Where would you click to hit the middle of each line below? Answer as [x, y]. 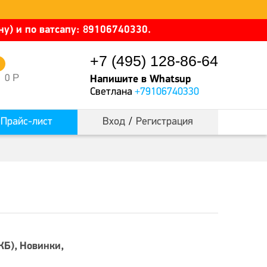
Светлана [112, 92]
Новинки [40, 246]
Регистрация [165, 122]
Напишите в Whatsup [140, 80]
